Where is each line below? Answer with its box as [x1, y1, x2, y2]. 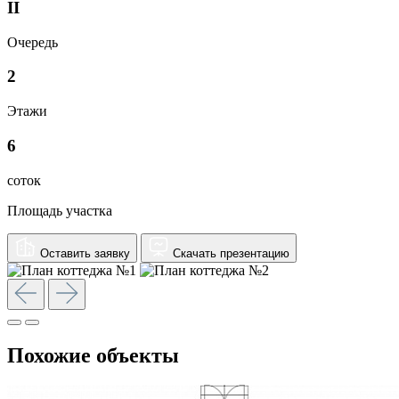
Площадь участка [7, 202, 112, 218]
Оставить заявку [40, 246, 130, 260]
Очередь [7, 34, 58, 50]
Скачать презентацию [173, 246, 289, 260]
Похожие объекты [7, 343, 179, 367]
